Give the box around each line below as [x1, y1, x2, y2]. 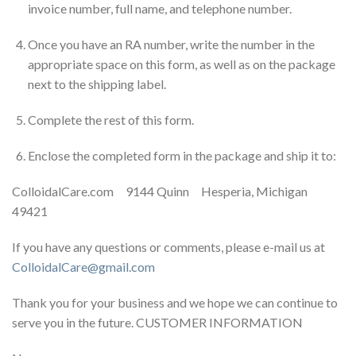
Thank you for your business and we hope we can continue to [12, 295, 338, 310]
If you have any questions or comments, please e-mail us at [12, 239, 325, 254]
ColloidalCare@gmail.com [12, 259, 155, 274]
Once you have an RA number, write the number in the [28, 37, 315, 52]
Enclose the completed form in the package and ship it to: [28, 148, 336, 163]
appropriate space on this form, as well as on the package [28, 56, 335, 72]
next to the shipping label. [28, 76, 166, 91]
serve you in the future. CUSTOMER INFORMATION [12, 315, 303, 330]
